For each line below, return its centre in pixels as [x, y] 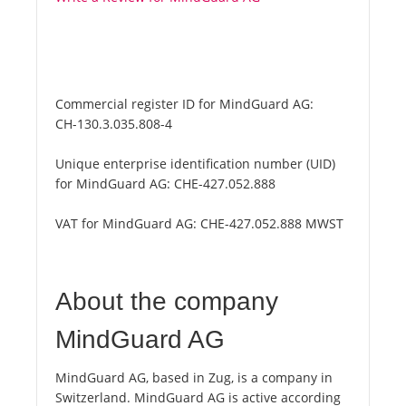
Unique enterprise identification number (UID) [195, 164]
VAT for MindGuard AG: [128, 224]
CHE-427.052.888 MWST [272, 224]
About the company [167, 302]
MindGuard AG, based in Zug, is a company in [194, 378]
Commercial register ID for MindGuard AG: [184, 104]
